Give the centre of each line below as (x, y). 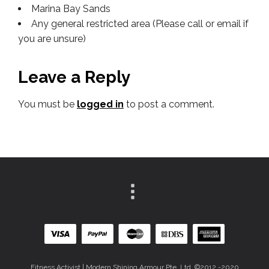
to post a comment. (169, 104)
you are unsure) (52, 38)
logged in (100, 104)
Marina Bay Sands (71, 8)
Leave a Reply (74, 77)
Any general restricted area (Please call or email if (140, 23)
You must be (47, 104)
